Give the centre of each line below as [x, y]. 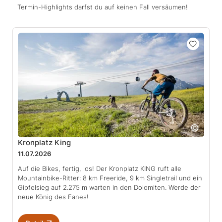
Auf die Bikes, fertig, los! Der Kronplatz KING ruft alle [100, 169]
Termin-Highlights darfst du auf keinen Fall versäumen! [103, 7]
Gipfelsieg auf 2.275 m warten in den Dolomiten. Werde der [109, 188]
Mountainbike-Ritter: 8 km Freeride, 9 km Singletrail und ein [110, 178]
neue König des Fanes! [53, 197]
